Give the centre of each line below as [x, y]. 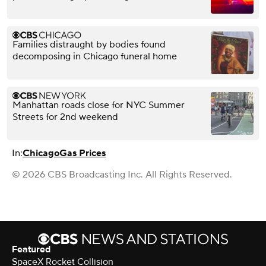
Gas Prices [83, 153]
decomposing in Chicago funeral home [95, 56]
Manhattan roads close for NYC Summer [99, 105]
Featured [31, 249]
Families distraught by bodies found [89, 44]
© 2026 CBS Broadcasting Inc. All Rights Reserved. [122, 174]
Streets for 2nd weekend [65, 117]
